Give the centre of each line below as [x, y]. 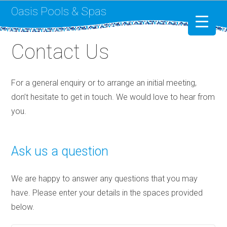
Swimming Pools [48, 55]
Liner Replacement [52, 103]
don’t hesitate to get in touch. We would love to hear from [113, 97]
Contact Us [60, 52]
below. [23, 207]
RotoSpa [36, 76]
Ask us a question [60, 151]
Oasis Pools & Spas [59, 11]
